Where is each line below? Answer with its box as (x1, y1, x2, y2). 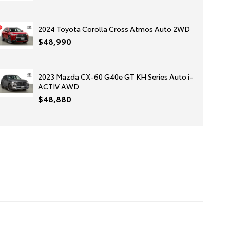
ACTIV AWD (37, 81, 79, 91)
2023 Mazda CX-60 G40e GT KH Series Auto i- (37, 71, 193, 82)
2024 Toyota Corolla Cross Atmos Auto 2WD (37, 24, 190, 34)
